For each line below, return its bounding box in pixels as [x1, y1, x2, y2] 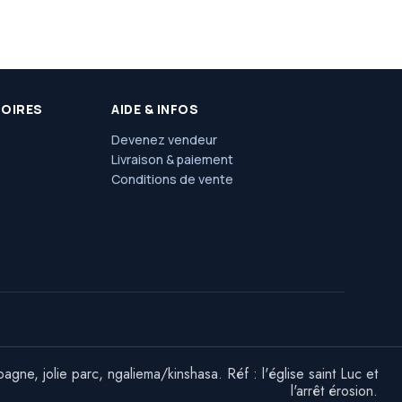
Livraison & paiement [111, 151, 233, 168]
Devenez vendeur [111, 131, 217, 148]
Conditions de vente [111, 170, 233, 188]
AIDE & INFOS [111, 100, 198, 118]
